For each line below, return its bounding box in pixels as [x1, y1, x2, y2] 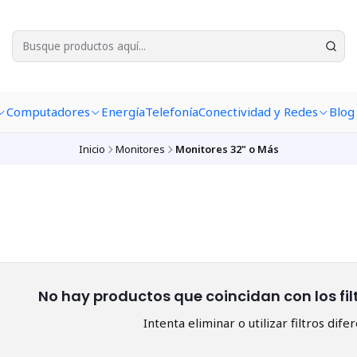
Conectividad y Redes [198, 104, 318, 120]
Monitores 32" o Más [175, 141, 279, 156]
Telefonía [144, 104, 198, 120]
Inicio [78, 141, 105, 156]
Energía [100, 104, 145, 120]
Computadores [6, 104, 90, 120]
